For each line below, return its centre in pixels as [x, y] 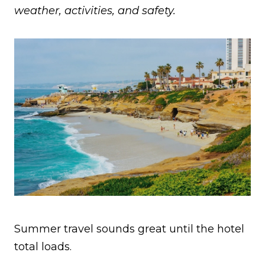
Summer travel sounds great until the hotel [129, 229]
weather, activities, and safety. [95, 10]
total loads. [43, 247]
